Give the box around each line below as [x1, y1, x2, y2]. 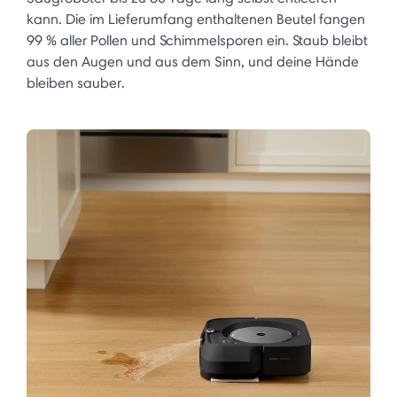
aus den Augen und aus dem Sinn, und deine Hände [27, 52, 359, 70]
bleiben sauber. [27, 74, 125, 91]
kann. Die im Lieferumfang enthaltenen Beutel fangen [27, 10, 365, 27]
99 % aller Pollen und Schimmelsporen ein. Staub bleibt [27, 31, 368, 49]
